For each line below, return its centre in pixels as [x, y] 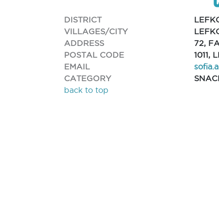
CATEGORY [88, 78]
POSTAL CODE [94, 55]
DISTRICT [83, 19]
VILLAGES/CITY [96, 31]
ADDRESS [84, 43]
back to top [87, 90]
